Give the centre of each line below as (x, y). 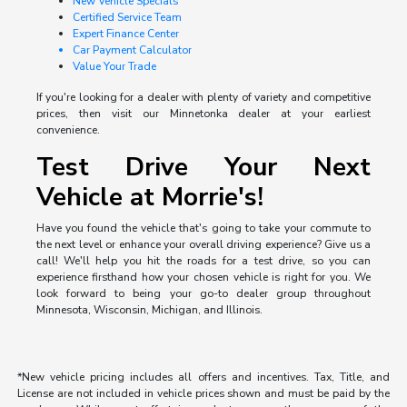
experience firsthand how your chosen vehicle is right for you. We (203, 278)
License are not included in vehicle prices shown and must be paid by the (203, 394)
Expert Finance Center (125, 34)
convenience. (68, 130)
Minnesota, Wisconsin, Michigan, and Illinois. (149, 310)
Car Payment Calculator (132, 50)
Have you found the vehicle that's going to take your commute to (203, 228)
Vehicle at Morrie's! (149, 198)
